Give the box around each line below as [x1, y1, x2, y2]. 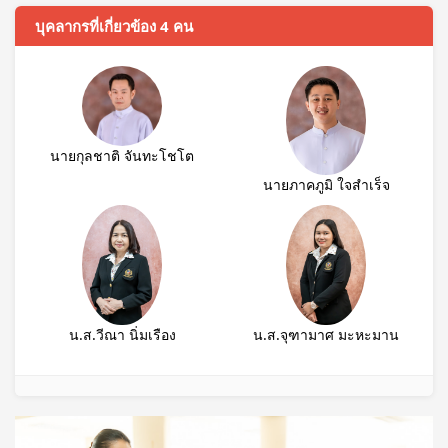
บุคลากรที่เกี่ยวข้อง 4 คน [35, 16, 193, 36]
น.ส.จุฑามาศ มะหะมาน [253, 325, 399, 345]
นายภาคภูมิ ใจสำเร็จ [262, 175, 390, 195]
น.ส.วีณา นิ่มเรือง [68, 325, 176, 345]
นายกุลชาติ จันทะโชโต [50, 146, 194, 165]
